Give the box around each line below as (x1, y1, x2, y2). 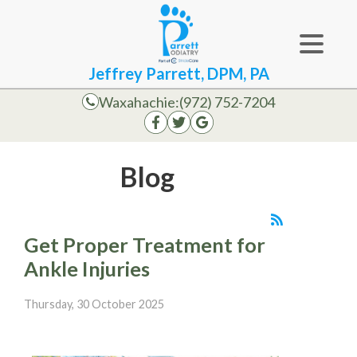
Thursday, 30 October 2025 (24, 296, 164, 311)
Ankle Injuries (24, 256, 150, 280)
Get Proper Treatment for (24, 232, 265, 257)
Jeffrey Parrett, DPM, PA (88, 63, 269, 83)
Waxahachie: (99, 92, 179, 111)
